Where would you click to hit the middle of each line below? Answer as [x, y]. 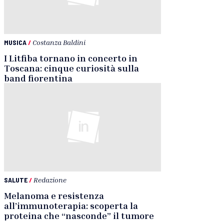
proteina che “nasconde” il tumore [79, 215]
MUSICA [15, 42]
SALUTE [16, 179]
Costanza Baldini [59, 42]
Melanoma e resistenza [54, 195]
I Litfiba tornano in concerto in [71, 58]
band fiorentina [38, 78]
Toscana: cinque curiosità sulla [71, 68]
